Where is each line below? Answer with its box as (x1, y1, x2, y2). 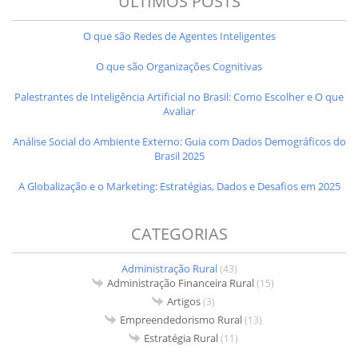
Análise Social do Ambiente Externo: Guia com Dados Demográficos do (12, 133, 346, 149)
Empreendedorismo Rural (119, 312, 242, 327)
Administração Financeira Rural (107, 275, 254, 290)
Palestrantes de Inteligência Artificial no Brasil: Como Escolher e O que (14, 89, 344, 104)
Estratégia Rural (143, 330, 218, 345)
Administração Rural (121, 261, 217, 276)
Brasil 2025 (153, 148, 205, 163)
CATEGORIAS (130, 222, 228, 245)
